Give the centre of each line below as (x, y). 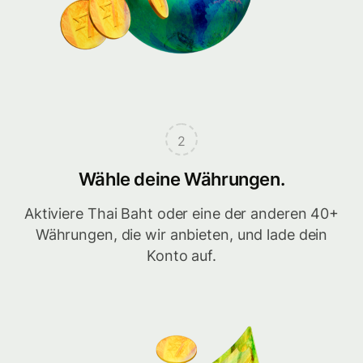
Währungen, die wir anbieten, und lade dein (181, 235)
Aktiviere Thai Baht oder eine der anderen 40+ (181, 214)
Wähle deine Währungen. (181, 179)
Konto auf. (181, 256)
